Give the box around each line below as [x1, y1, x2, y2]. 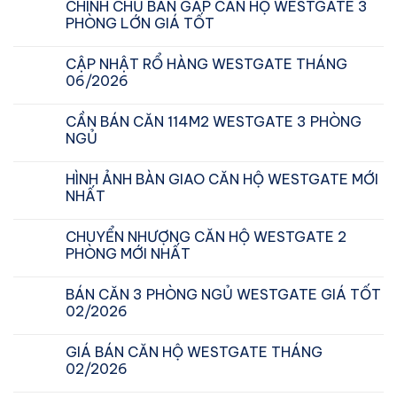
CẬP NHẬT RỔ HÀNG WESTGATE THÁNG [66, 54, 347, 73]
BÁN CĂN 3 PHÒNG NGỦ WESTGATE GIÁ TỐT [66, 284, 381, 303]
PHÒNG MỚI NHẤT [66, 244, 191, 262]
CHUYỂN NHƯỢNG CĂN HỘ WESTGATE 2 [66, 227, 346, 245]
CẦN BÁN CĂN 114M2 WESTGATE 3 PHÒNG [66, 112, 362, 130]
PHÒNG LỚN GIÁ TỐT [66, 13, 214, 32]
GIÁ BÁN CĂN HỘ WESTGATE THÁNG [66, 342, 323, 361]
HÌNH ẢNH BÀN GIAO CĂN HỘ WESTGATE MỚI [66, 169, 378, 188]
